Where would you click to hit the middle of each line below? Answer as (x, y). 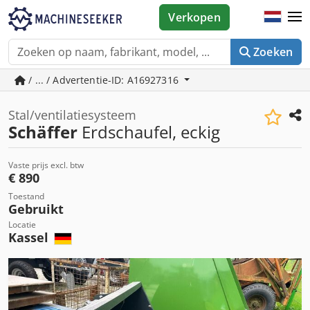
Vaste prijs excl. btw (46, 165)
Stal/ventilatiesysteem (72, 115)
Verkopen (194, 17)
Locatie (22, 225)
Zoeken (273, 52)
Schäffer (43, 132)
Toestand (26, 196)
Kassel (30, 237)
